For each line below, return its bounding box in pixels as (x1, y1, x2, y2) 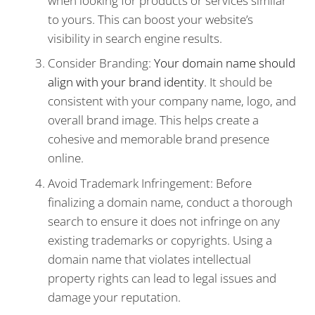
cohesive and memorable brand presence (48, 131, 269, 148)
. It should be (204, 74, 272, 91)
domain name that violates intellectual (48, 250, 251, 267)
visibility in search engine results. (48, 30, 222, 46)
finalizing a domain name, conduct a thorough (48, 193, 292, 210)
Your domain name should (154, 55, 295, 72)
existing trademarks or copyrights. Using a (48, 231, 272, 248)
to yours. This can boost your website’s (48, 11, 253, 27)
